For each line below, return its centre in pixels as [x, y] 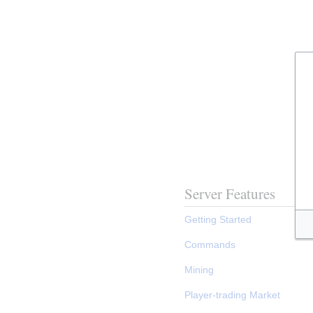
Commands [210, 244]
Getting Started [218, 219]
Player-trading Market [233, 294]
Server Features [230, 194]
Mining [199, 269]
